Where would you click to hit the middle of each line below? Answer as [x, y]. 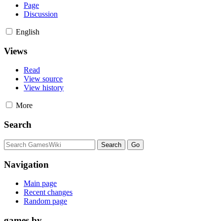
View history [44, 88]
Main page [40, 184]
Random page [45, 201]
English [28, 32]
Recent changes [48, 192]
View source [43, 79]
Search [18, 125]
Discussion [41, 14]
